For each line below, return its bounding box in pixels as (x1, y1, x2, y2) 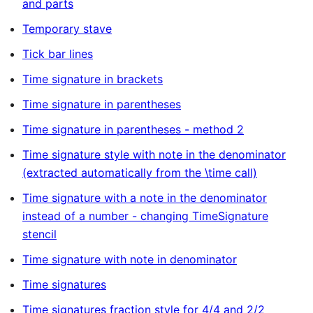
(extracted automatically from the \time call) (22, 166, 257, 180)
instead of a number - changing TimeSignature (22, 209, 268, 223)
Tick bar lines (22, 47, 93, 61)
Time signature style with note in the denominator (22, 147, 286, 161)
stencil (22, 227, 57, 241)
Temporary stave (22, 22, 112, 36)
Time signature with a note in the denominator (22, 191, 267, 205)
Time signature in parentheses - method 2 (22, 122, 244, 136)
